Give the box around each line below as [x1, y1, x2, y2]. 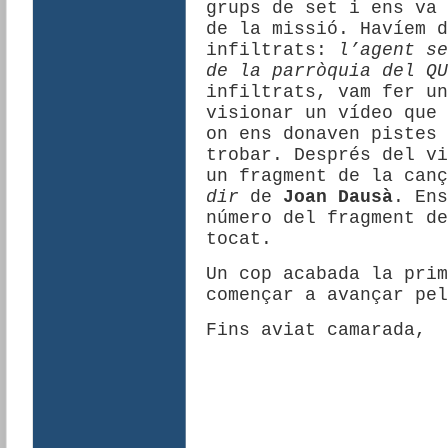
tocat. [205, 229, 272, 250]
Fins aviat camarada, [205, 320, 426, 341]
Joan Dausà [282, 187, 393, 208]
